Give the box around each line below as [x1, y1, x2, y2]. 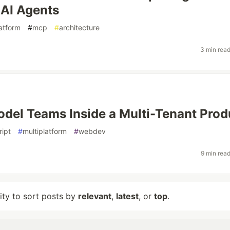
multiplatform [23, 127, 67, 136]
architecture [59, 23, 100, 32]
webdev [79, 127, 106, 136]
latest [116, 191, 139, 201]
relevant [78, 191, 111, 201]
